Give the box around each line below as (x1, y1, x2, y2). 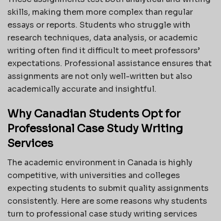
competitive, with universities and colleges (7, 170, 180, 181)
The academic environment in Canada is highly (7, 157, 192, 168)
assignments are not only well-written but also (7, 71, 192, 82)
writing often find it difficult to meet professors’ (7, 45, 200, 56)
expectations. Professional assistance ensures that (7, 58, 212, 69)
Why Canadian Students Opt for (7, 107, 181, 120)
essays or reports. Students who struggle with (7, 20, 190, 31)
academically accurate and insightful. (7, 84, 156, 95)
